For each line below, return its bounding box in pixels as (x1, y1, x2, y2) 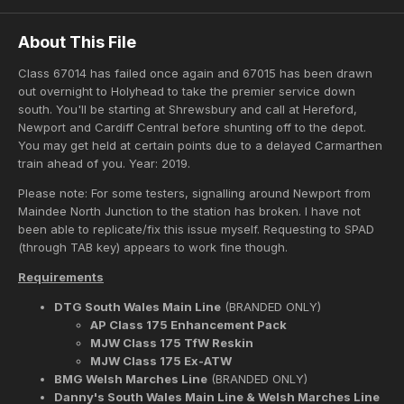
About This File (18, 32, 136, 52)
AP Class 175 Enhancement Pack (90, 317, 287, 333)
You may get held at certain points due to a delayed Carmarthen (18, 138, 382, 153)
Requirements (18, 270, 104, 285)
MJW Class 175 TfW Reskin (90, 335, 253, 351)
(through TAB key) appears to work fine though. (18, 240, 288, 255)
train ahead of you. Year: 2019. (18, 156, 190, 171)
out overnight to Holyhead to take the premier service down (18, 84, 355, 99)
